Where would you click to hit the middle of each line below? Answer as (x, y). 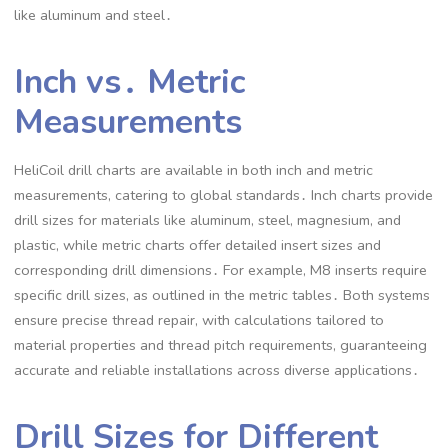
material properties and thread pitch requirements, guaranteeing (221, 345)
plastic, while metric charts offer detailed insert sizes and (198, 245)
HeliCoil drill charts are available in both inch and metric (194, 170)
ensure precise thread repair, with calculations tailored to (199, 320)
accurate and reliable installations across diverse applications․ (217, 370)
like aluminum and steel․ (93, 15)
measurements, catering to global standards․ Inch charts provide (224, 195)
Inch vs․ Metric (130, 81)
